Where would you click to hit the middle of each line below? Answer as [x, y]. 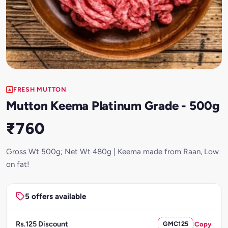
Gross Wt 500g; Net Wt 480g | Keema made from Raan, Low [112, 151]
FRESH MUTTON [40, 89]
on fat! [18, 164]
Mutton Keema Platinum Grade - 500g [113, 105]
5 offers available [55, 197]
